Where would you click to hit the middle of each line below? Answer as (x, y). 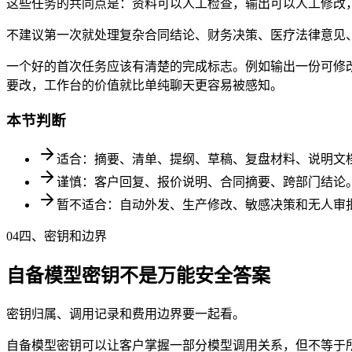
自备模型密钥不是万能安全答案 (138, 275)
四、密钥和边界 (63, 236)
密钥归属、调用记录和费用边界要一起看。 (126, 313)
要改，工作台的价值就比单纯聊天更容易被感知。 (145, 86)
